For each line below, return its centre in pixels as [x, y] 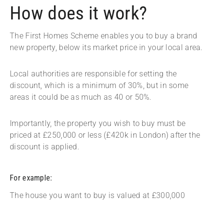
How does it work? [79, 13]
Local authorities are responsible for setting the [93, 74]
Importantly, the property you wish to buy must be [98, 124]
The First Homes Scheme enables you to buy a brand [104, 36]
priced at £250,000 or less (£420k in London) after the [105, 135]
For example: [32, 178]
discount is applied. [46, 147]
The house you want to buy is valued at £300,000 [98, 196]
